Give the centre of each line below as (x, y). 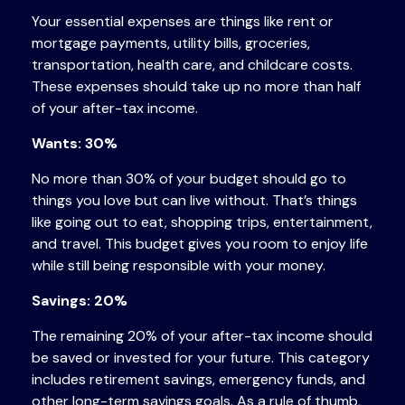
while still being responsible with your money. (179, 265)
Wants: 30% (75, 143)
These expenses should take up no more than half (196, 86)
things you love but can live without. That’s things (194, 200)
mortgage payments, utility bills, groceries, (171, 43)
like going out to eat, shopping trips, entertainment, (202, 222)
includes (61, 379)
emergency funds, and (290, 379)
